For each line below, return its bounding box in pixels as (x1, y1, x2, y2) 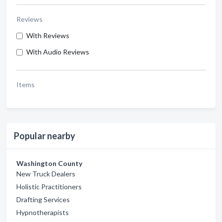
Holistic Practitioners (16, 182, 82, 191)
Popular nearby (14, 130, 75, 141)
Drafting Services (16, 195, 70, 204)
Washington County (16, 159, 82, 167)
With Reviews (26, 31, 69, 40)
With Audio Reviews (26, 48, 89, 56)
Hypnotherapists (16, 208, 69, 217)
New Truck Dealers (16, 169, 75, 178)
